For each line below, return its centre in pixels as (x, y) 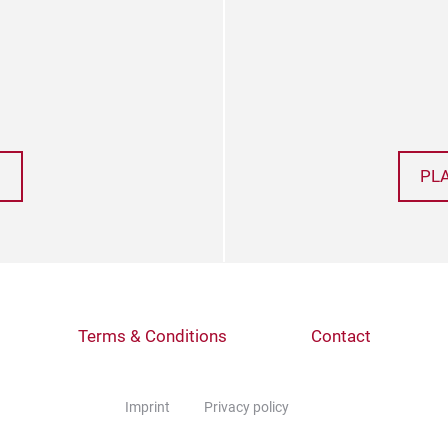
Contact (340, 336)
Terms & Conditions (152, 336)
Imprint (147, 407)
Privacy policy (246, 407)
